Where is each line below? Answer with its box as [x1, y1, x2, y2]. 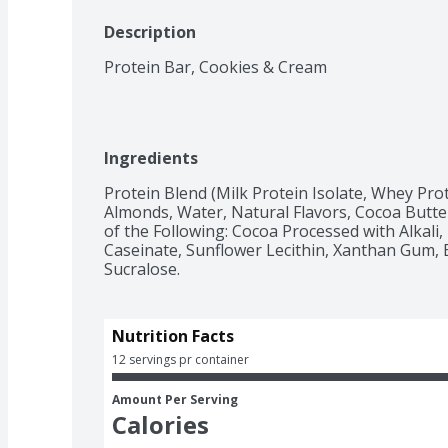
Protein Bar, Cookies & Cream [104, 55, 327, 78]
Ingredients [104, 146, 198, 169]
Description [104, 20, 196, 43]
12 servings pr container [112, 350, 249, 368]
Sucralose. [104, 257, 180, 280]
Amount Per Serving [112, 390, 238, 408]
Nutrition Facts [112, 324, 234, 347]
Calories [112, 407, 209, 441]
